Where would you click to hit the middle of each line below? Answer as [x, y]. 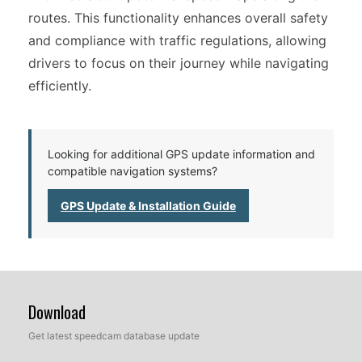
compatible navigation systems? [133, 170]
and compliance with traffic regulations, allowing [177, 40]
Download [57, 311]
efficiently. [60, 85]
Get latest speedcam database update [114, 335]
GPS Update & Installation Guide [148, 205]
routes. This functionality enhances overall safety [178, 17]
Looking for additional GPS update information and [181, 154]
